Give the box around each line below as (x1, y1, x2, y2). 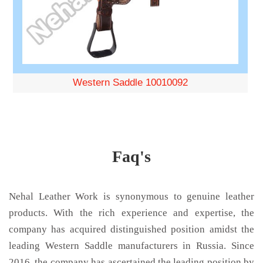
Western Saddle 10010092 (72, 77, 188, 88)
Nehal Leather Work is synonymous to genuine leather (9, 191, 254, 202)
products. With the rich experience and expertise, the (9, 207, 254, 218)
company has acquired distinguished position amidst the (9, 224, 254, 235)
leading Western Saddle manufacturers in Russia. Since (9, 240, 254, 251)
